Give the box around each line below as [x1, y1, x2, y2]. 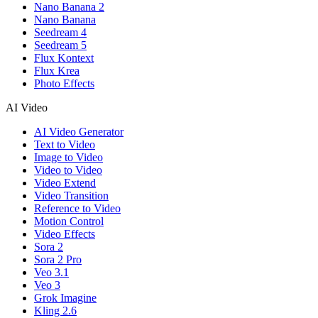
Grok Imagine [34, 292, 97, 305]
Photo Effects [34, 77, 94, 90]
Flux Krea [34, 65, 79, 77]
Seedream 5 [34, 39, 87, 52]
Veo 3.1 [34, 266, 69, 279]
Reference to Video [34, 202, 121, 215]
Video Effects [34, 228, 95, 241]
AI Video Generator [34, 126, 124, 138]
